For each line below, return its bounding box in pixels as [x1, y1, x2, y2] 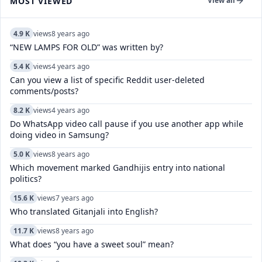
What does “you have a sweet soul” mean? [10, 239, 174, 250]
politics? [10, 173, 42, 184]
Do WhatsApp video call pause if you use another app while [10, 118, 243, 129]
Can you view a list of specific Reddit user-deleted [10, 74, 205, 85]
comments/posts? [10, 85, 78, 96]
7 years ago [56, 192, 94, 203]
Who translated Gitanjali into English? [10, 206, 158, 217]
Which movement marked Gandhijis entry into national [10, 162, 225, 173]
